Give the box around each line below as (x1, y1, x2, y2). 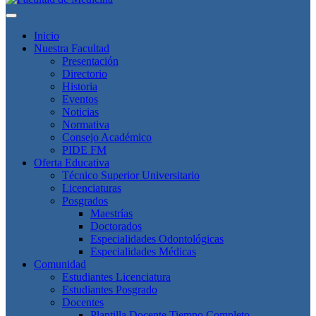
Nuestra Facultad (34, 42, 109, 54)
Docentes (62, 296, 104, 308)
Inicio (34, 29, 59, 42)
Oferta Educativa (34, 156, 109, 169)
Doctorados (90, 219, 142, 232)
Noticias (62, 105, 99, 118)
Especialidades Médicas (90, 245, 196, 257)
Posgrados (62, 194, 108, 207)
